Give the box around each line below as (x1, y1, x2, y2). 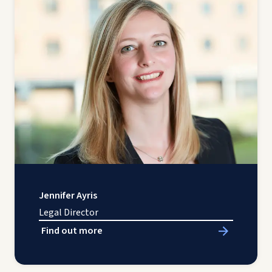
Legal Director (39, 205, 98, 219)
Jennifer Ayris (39, 188, 97, 202)
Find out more (41, 223, 103, 237)
